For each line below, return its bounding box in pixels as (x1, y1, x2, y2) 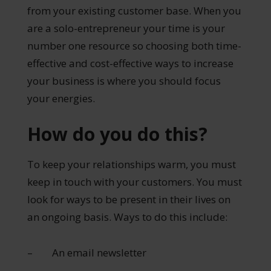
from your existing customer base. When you (27, 4, 241, 18)
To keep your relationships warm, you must (27, 157, 236, 172)
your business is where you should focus (27, 74, 221, 88)
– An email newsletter (27, 246, 146, 260)
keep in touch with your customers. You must (27, 175, 242, 189)
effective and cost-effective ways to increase (27, 56, 233, 71)
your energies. (27, 91, 95, 106)
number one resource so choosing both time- (27, 39, 241, 53)
